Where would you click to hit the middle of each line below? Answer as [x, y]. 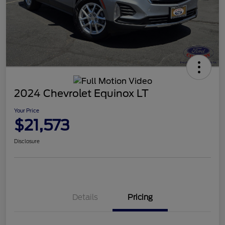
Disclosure [27, 141]
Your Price [27, 110]
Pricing [140, 197]
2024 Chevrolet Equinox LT [81, 93]
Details [85, 197]
